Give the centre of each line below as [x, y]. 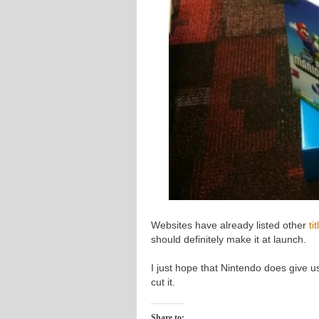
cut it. [163, 282]
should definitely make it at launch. [229, 239]
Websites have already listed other [230, 225]
